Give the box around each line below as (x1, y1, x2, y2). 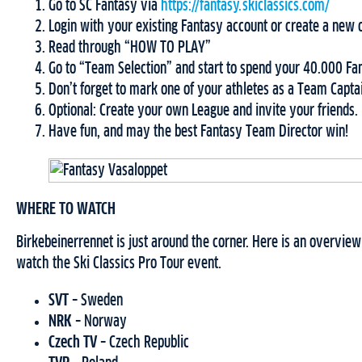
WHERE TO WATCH (16, 201, 116, 218)
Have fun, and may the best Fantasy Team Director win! (48, 124, 348, 141)
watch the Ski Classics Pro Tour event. (16, 255, 221, 272)
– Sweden (69, 293, 123, 309)
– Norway (72, 314, 127, 330)
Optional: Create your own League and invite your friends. (48, 103, 358, 120)
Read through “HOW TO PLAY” (48, 40, 211, 57)
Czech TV (48, 335, 97, 351)
